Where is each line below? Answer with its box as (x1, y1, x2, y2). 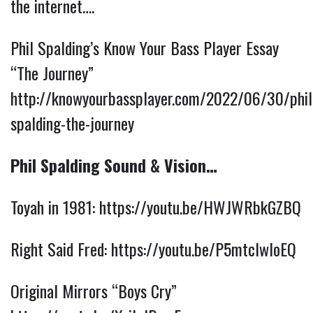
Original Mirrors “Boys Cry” (10, 278, 177, 304)
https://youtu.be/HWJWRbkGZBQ (99, 194, 301, 220)
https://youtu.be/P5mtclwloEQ (111, 236, 296, 262)
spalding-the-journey (10, 110, 134, 136)
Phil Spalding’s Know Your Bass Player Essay (10, 35, 279, 61)
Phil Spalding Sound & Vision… (10, 152, 217, 178)
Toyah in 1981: (10, 194, 99, 220)
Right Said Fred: (10, 236, 111, 262)
